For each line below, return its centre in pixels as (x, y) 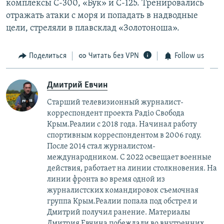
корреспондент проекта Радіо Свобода (116, 114)
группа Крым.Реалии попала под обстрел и (122, 202)
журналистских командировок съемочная (123, 191)
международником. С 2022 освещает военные (129, 158)
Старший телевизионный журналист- (115, 103)
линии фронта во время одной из (106, 180)
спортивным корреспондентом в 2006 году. (124, 136)
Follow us (189, 56)
